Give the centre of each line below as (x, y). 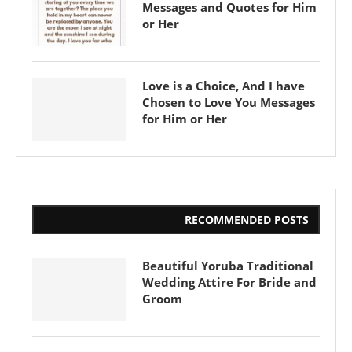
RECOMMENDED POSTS (247, 219)
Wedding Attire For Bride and (229, 282)
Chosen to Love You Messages (229, 102)
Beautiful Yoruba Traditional (228, 265)
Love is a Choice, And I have (224, 85)
